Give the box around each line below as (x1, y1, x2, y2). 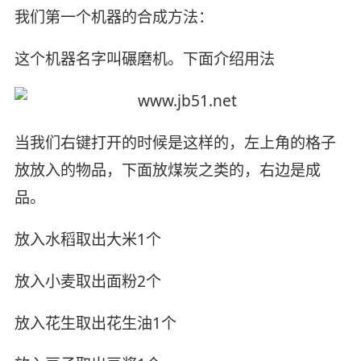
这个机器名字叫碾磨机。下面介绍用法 (14, 48, 275, 69)
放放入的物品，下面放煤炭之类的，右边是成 (14, 159, 321, 180)
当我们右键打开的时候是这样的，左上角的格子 (14, 131, 336, 153)
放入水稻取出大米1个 (14, 228, 161, 250)
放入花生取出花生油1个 (14, 312, 176, 334)
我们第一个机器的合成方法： (14, 6, 214, 28)
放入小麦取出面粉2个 (14, 270, 161, 292)
